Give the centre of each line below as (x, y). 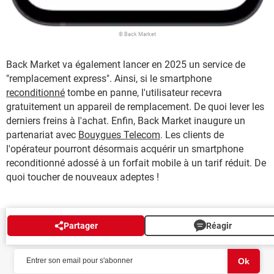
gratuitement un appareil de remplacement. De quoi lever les (135, 106)
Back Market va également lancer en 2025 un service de (126, 64)
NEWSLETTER (50, 234)
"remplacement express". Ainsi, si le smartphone (109, 78)
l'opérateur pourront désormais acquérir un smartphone (125, 149)
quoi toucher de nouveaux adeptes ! (83, 177)
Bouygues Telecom (119, 135)
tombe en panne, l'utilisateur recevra (143, 92)
